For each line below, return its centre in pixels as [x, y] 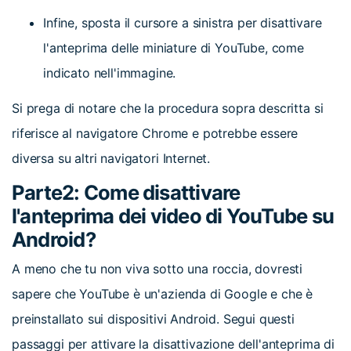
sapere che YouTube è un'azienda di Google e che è [163, 294]
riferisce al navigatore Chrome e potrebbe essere [155, 134]
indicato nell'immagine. [110, 73]
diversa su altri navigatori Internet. [111, 159]
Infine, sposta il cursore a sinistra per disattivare [183, 23]
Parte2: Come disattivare [126, 192]
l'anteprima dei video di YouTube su [173, 215]
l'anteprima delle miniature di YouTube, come [174, 48]
